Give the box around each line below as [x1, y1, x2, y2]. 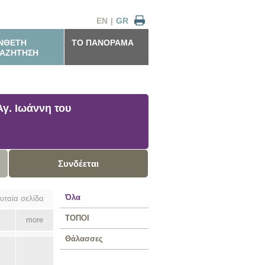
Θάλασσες [65, 234, 103, 243]
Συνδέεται [58, 159, 99, 169]
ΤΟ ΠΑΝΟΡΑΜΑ [72, 38, 134, 47]
